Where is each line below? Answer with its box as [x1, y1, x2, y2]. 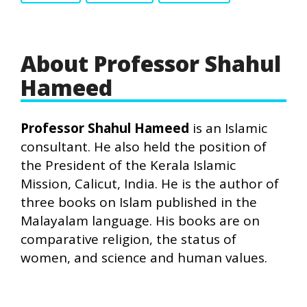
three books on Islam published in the [21, 193, 257, 211]
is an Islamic [189, 119, 267, 137]
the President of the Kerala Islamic [21, 156, 236, 174]
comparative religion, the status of [21, 230, 236, 248]
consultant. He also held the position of [21, 138, 267, 156]
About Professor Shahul [21, 49, 281, 78]
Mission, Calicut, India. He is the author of [21, 175, 279, 193]
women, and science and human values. [21, 249, 267, 267]
